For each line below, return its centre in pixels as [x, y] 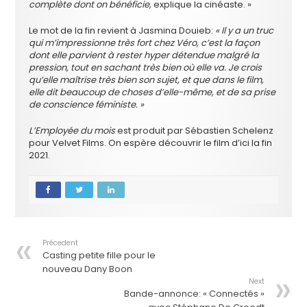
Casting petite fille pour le [99, 255]
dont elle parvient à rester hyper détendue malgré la [144, 55]
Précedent [61, 243]
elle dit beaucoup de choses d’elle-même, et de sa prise [152, 92]
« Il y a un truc [244, 30]
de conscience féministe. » [88, 104]
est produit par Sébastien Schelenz [195, 130]
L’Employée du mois [72, 130]
